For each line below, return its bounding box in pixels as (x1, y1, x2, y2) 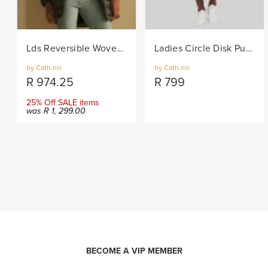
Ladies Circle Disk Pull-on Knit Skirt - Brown (245, 42, 252, 54)
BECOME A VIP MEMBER (86, 246, 182, 256)
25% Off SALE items (26, 98, 100, 108)
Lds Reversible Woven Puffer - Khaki (117, 42, 124, 54)
